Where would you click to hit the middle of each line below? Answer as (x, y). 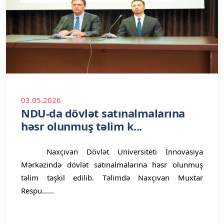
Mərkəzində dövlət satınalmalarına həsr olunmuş (112, 164)
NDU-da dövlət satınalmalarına (103, 113)
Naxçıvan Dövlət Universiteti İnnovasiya (112, 151)
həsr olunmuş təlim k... (81, 126)
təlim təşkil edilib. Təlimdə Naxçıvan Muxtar (112, 177)
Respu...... (37, 190)
